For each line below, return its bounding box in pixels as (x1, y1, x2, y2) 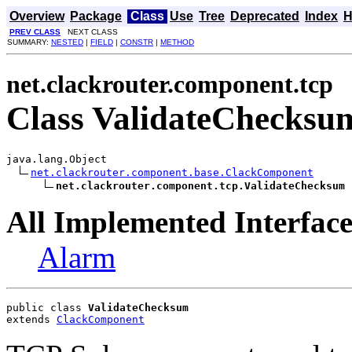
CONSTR (120, 38, 153, 46)
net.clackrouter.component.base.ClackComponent (31, 166, 313, 178)
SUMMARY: (7, 38, 51, 46)
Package (70, 9, 122, 23)
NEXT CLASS (60, 27, 118, 36)
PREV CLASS (9, 27, 60, 36)
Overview (9, 9, 64, 23)
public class (6, 301, 88, 313)
